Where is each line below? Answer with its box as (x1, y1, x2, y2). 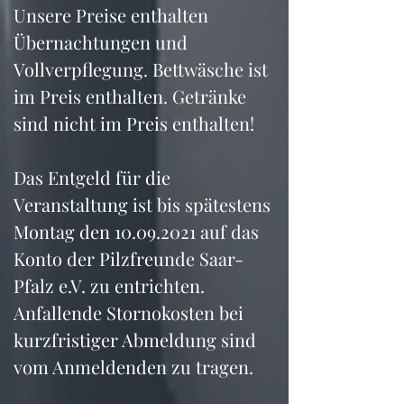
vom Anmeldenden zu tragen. (14, 354, 253, 379)
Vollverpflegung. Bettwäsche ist (14, 57, 272, 81)
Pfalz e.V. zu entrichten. (14, 273, 205, 298)
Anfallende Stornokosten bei (14, 300, 248, 325)
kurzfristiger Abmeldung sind (14, 327, 261, 352)
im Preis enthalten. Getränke (14, 84, 251, 108)
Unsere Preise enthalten (14, 3, 213, 27)
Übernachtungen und (14, 30, 192, 54)
